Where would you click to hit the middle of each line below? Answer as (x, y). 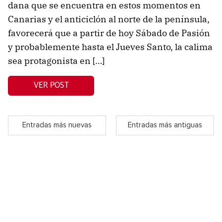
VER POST (51, 85)
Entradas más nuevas (57, 125)
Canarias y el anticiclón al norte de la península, (109, 19)
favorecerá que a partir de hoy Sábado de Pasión (109, 33)
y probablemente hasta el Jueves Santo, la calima (110, 47)
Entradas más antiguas (165, 125)
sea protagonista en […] (56, 60)
